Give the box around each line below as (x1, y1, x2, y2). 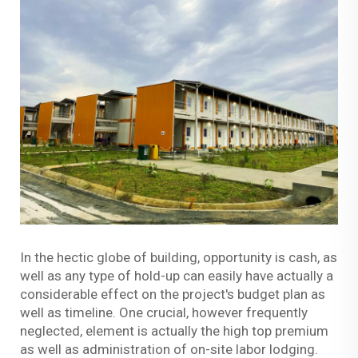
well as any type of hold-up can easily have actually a (20, 267, 333, 284)
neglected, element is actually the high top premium (20, 322, 328, 339)
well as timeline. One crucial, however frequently (20, 304, 308, 320)
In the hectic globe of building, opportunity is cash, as (20, 249, 337, 265)
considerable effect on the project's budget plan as (20, 285, 325, 302)
